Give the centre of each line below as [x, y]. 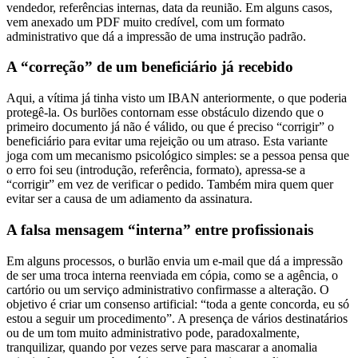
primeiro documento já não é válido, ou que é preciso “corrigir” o [170, 113]
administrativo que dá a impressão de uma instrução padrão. [156, 22]
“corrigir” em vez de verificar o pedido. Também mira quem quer [170, 170]
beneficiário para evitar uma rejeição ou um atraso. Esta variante [167, 127]
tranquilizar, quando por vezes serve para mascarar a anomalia [162, 332]
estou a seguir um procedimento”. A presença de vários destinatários [177, 304]
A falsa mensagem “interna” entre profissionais [160, 215]
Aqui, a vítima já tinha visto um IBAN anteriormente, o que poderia [177, 84]
